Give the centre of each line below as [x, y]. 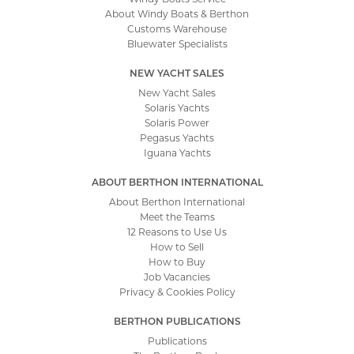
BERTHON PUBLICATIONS [177, 320]
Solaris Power [177, 122]
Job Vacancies [177, 276]
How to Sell [177, 246]
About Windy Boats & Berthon [177, 13]
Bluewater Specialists [177, 43]
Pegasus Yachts [177, 137]
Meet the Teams [177, 216]
